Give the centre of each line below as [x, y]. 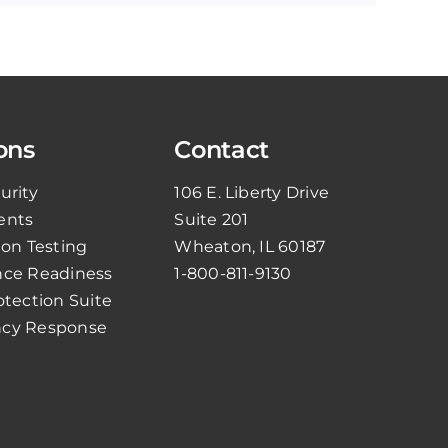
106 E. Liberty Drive [252, 192]
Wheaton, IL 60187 [250, 246]
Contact [221, 149]
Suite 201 [211, 219]
